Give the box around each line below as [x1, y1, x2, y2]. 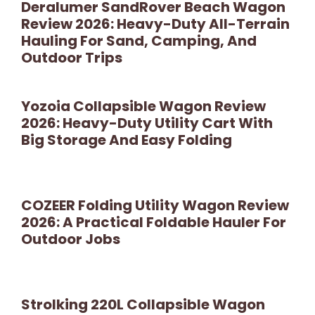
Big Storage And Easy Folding [21, 129, 232, 150]
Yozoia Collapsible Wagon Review [21, 96, 266, 116]
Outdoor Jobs [21, 229, 120, 249]
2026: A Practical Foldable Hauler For [21, 212, 286, 232]
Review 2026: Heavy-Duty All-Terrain [21, 13, 290, 34]
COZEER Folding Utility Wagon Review [21, 195, 289, 215]
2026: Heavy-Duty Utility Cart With [21, 112, 273, 133]
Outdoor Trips [21, 47, 122, 67]
